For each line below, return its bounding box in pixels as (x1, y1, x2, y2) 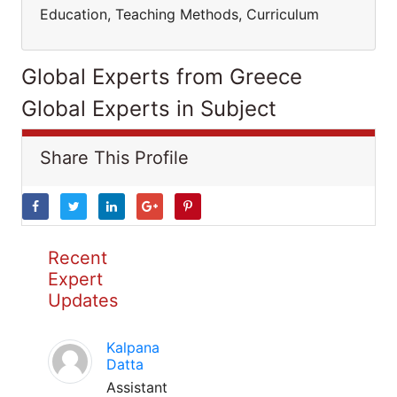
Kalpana (106, 339, 160, 356)
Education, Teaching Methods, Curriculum (40, 5, 319, 23)
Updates (48, 290, 118, 311)
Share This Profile (40, 147, 189, 168)
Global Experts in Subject (21, 96, 276, 121)
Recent (48, 247, 107, 269)
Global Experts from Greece (21, 64, 302, 90)
